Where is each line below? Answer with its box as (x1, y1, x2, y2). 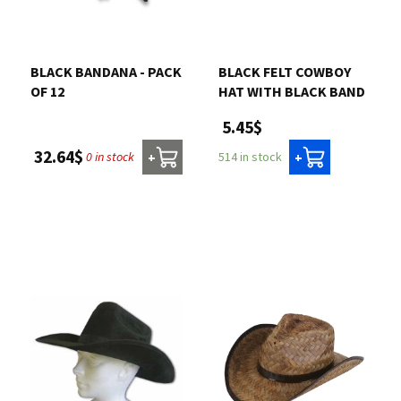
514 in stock (218, 149, 282, 166)
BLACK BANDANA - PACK (30, 63, 182, 81)
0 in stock (85, 149, 134, 166)
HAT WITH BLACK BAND (218, 82, 365, 101)
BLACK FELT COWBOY (218, 63, 351, 81)
